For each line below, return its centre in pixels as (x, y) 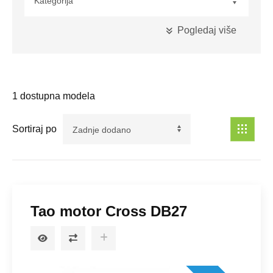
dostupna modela (56, 96)
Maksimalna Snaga (63, 123)
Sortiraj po (34, 129)
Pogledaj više (207, 30)
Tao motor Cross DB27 (109, 211)
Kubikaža (44, 48)
